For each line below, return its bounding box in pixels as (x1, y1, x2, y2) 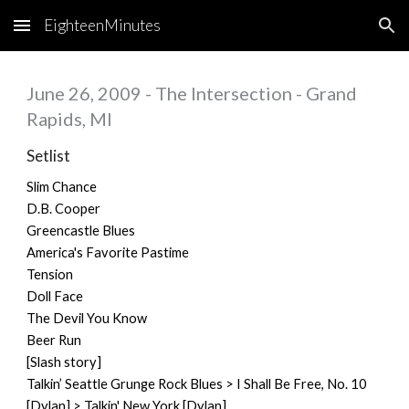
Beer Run (26, 332, 82, 348)
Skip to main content (15, 26, 144, 42)
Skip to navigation (280, 26, 394, 42)
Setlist (26, 146, 71, 165)
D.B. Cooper (26, 201, 101, 216)
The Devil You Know (26, 310, 148, 326)
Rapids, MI (26, 108, 113, 130)
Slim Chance (26, 179, 98, 194)
